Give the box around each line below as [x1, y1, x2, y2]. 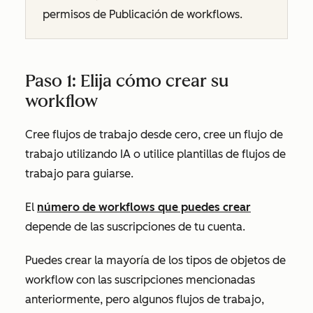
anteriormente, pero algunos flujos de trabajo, [25, 293, 264, 306]
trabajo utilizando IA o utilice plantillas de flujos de [25, 147, 286, 161]
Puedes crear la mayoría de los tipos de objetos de [25, 254, 286, 267]
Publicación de [109, 8, 184, 21]
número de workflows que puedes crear [37, 201, 251, 214]
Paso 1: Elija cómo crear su [25, 71, 229, 91]
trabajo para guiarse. [25, 167, 133, 180]
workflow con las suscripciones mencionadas [25, 273, 255, 286]
